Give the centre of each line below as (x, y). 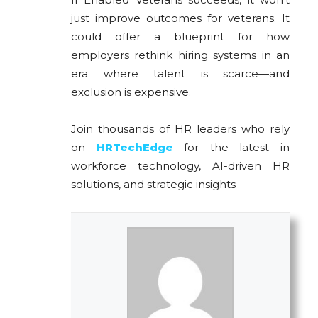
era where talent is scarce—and (180, 74)
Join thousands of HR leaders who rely (180, 129)
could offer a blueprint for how (180, 37)
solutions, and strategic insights (153, 185)
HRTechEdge (135, 148)
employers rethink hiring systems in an (180, 55)
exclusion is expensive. (131, 92)
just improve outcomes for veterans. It (180, 18)
